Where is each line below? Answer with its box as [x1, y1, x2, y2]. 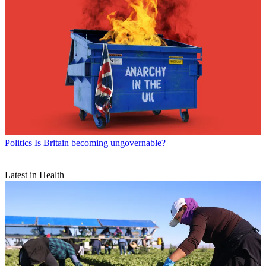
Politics [5, 137, 32, 148]
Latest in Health [5, 169, 64, 180]
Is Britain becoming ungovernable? [34, 137, 166, 148]
